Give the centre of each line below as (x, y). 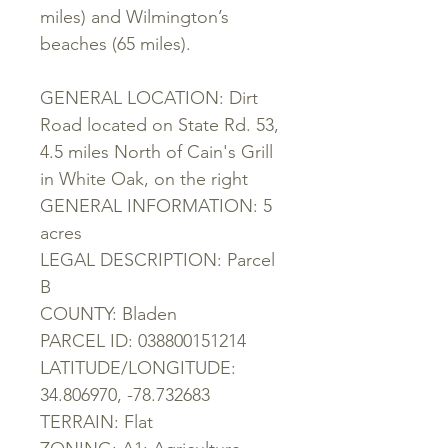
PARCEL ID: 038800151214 (143, 341)
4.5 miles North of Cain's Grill (156, 152)
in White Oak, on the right (144, 179)
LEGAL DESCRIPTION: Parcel (157, 260)
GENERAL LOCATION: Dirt (149, 98)
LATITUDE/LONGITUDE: (138, 368)
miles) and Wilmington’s (134, 17)
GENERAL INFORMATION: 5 (156, 206)
